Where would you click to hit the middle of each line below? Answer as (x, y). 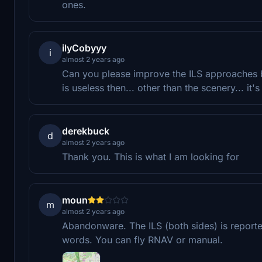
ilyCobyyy (84, 48)
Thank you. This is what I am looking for (151, 156)
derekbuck (86, 131)
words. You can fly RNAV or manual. (142, 239)
